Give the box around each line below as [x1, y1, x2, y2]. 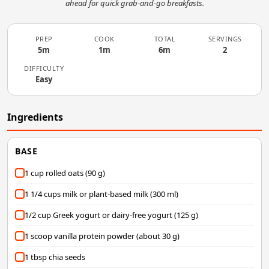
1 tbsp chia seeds [25, 252, 85, 263]
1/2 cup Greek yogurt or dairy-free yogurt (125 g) [25, 210, 198, 221]
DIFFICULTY [24, 64, 64, 73]
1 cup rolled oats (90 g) [25, 168, 105, 179]
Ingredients [7, 110, 63, 124]
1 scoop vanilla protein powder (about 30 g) [25, 231, 180, 242]
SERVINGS [208, 34, 242, 44]
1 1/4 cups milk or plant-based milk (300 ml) [25, 189, 178, 200]
